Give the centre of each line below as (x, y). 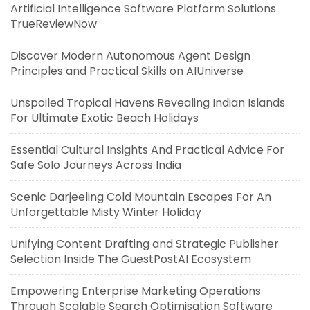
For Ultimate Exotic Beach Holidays (104, 118)
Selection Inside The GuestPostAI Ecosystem (131, 259)
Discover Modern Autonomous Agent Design (130, 56)
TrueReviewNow (54, 24)
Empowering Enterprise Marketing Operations (136, 291)
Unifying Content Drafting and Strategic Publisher (145, 244)
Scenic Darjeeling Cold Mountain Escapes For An (141, 197)
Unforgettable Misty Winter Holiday (106, 212)
